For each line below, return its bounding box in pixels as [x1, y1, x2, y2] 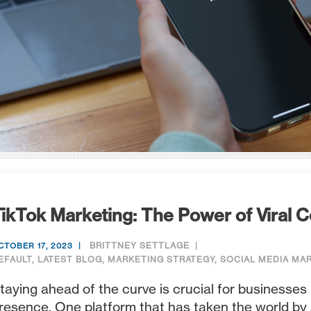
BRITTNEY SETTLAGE [90, 240, 190, 251]
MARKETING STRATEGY [108, 254, 215, 265]
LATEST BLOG [37, 254, 102, 265]
